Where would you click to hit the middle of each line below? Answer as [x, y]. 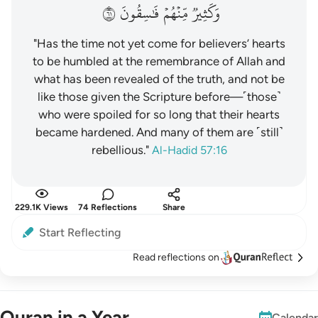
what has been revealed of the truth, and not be [159, 79]
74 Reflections [108, 207]
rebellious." [120, 150]
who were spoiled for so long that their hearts [159, 114]
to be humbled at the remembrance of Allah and [159, 61]
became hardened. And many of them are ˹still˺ [159, 132]
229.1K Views [42, 207]
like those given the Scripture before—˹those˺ [159, 97]
